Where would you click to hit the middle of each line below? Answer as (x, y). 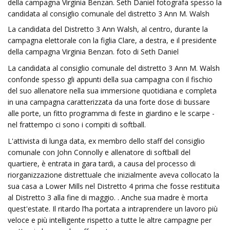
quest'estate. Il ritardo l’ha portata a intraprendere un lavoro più (113, 209)
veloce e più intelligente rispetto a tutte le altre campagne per (110, 220)
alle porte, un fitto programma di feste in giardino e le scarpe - (111, 113)
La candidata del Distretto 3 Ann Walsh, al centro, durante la (108, 29)
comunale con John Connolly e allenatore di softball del (99, 152)
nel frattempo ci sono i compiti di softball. (77, 124)
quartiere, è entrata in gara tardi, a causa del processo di (102, 164)
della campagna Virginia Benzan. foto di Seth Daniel (93, 52)
